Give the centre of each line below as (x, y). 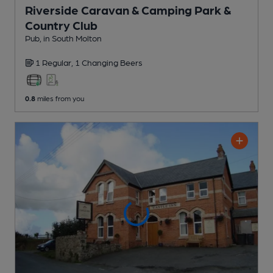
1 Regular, (55, 62)
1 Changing (97, 62)
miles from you (60, 98)
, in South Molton (71, 37)
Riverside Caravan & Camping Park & (128, 9)
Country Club (61, 25)
